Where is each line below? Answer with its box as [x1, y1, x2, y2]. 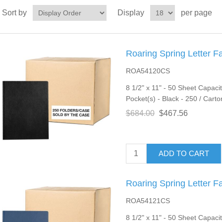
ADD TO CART [158, 149, 209, 158]
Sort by [1, 8, 27, 17]
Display [117, 8, 144, 17]
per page [180, 8, 212, 17]
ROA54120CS [125, 66, 170, 75]
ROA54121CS [125, 196, 170, 205]
